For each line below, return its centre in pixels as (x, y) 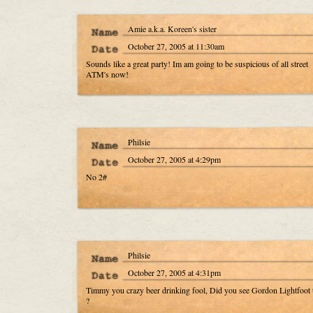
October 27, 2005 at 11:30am (176, 46)
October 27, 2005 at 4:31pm (174, 272)
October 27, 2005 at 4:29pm (174, 159)
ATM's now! (107, 74)
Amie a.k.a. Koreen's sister (172, 29)
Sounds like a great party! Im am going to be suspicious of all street (197, 64)
